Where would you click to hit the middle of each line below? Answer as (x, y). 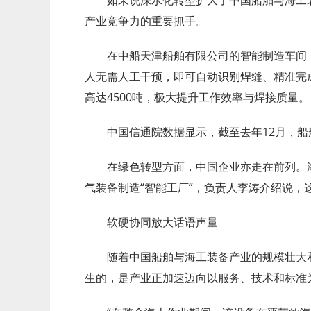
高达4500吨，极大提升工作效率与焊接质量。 (197, 97)
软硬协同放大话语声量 (162, 222)
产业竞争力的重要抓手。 (146, 20)
